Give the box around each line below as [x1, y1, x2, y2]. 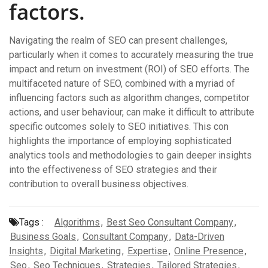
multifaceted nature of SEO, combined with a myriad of [9, 78, 235, 89]
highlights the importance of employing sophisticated [9, 135, 232, 147]
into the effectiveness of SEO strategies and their [9, 164, 217, 175]
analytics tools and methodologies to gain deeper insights [9, 150, 252, 161]
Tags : [19, 217, 44, 228]
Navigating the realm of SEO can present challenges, [9, 35, 227, 46]
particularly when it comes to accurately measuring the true [9, 49, 254, 60]
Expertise [127, 245, 167, 257]
